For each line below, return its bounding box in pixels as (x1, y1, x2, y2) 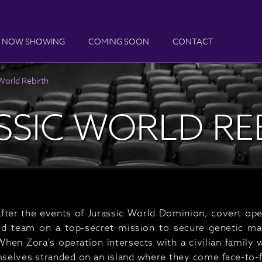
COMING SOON (88, 36, 149, 47)
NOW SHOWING (2, 36, 65, 47)
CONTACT (173, 36, 213, 47)
